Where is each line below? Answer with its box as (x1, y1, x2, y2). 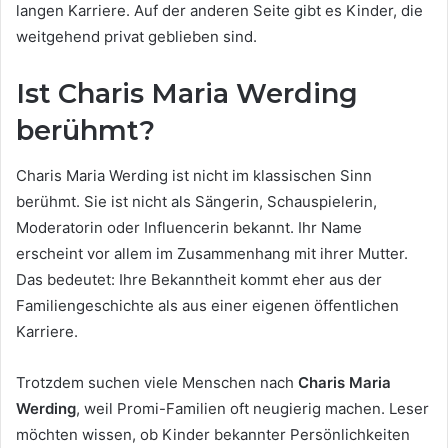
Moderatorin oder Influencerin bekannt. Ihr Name (16, 217, 362, 237)
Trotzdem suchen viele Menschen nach (16, 372, 298, 392)
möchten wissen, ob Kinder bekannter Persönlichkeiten (16, 424, 410, 444)
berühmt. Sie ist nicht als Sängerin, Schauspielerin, (16, 191, 377, 211)
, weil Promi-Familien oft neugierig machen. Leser (76, 398, 429, 418)
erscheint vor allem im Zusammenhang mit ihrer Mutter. (16, 243, 408, 263)
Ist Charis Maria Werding (16, 77, 358, 111)
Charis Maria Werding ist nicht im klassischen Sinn (16, 165, 372, 185)
